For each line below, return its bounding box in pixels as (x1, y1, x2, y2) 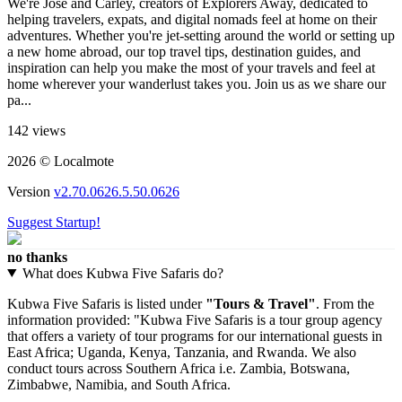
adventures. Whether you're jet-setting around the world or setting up (7, 27, 395, 43)
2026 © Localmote (7, 153, 114, 169)
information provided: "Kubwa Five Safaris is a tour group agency (7, 311, 382, 328)
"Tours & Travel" (205, 295, 316, 311)
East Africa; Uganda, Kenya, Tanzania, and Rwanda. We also (7, 344, 356, 360)
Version (7, 183, 54, 199)
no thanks (7, 249, 67, 265)
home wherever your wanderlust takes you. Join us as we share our (7, 75, 386, 92)
